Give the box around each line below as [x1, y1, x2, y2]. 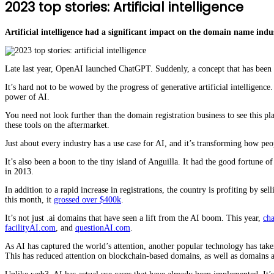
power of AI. [5, 92, 50, 102]
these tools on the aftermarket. [5, 120, 109, 130]
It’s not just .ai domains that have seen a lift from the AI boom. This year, [5, 213, 263, 223]
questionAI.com [75, 223, 130, 232]
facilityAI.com [5, 223, 56, 232]
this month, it [5, 194, 54, 204]
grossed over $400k [54, 194, 121, 204]
